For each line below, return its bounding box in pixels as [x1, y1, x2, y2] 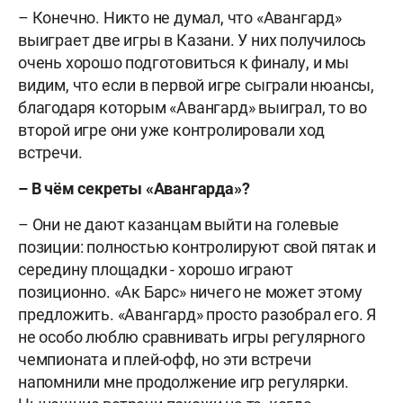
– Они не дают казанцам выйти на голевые [18, 215, 340, 235]
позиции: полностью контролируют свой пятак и [18, 237, 377, 257]
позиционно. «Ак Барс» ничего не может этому [18, 282, 363, 302]
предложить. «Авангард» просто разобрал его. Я [18, 305, 376, 325]
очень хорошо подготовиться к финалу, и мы [18, 53, 349, 73]
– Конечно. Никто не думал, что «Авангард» [18, 8, 342, 28]
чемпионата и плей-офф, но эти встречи [18, 350, 311, 370]
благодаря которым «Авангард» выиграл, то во [18, 98, 367, 118]
